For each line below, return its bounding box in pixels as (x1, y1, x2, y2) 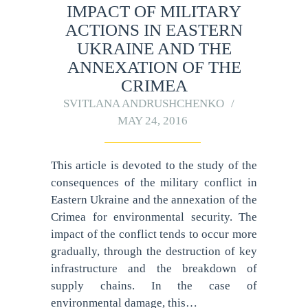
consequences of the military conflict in (51, 176, 257, 190)
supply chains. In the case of (51, 279, 257, 293)
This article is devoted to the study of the (51, 159, 257, 173)
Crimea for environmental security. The (51, 210, 257, 224)
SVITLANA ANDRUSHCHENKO (63, 97, 224, 111)
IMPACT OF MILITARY (67, 2, 241, 21)
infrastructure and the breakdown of (51, 262, 257, 276)
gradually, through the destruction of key (51, 245, 257, 258)
